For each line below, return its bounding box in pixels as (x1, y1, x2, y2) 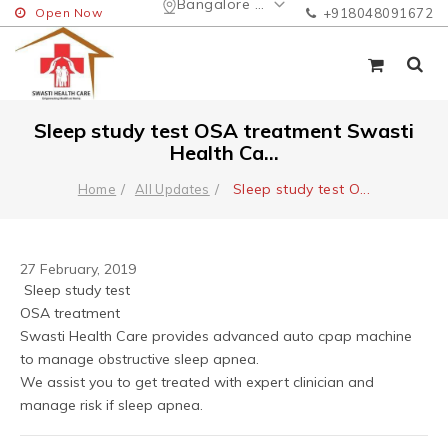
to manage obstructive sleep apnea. (20, 349, 259, 368)
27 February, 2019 (20, 259, 136, 278)
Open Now (35, 5, 102, 20)
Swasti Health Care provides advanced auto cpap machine (20, 326, 412, 345)
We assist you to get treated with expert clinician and (20, 372, 374, 391)
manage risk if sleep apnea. (20, 395, 203, 414)
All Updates (134, 180, 210, 197)
